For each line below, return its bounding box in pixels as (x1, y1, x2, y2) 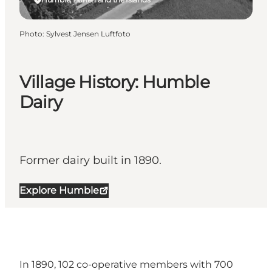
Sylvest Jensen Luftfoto (46, 29, 131, 38)
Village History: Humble (19, 72, 209, 93)
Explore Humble (19, 185, 99, 197)
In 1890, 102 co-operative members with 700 (19, 259, 233, 271)
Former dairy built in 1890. (19, 154, 161, 168)
